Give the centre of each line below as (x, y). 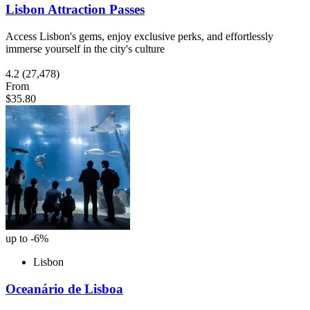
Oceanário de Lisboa (64, 289)
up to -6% (27, 239)
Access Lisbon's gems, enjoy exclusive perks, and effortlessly (139, 37)
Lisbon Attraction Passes (75, 10)
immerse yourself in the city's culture (85, 49)
